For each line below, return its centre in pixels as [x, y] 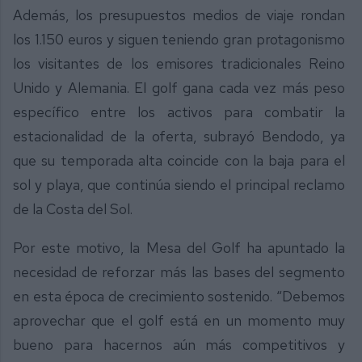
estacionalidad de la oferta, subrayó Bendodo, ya [179, 137]
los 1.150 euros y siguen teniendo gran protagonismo [179, 40]
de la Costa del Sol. [73, 209]
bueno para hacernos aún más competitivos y [179, 344]
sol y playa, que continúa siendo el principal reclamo [179, 185]
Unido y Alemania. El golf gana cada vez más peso [179, 88]
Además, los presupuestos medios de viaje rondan [179, 15]
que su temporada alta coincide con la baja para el [179, 161]
